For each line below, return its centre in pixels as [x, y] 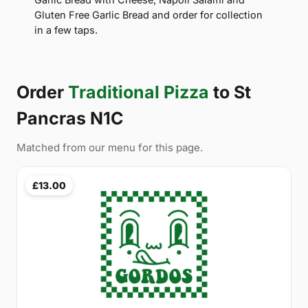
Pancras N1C [70, 119]
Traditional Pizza [139, 92]
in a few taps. [66, 30]
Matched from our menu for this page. [110, 148]
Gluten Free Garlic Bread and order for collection [148, 15]
